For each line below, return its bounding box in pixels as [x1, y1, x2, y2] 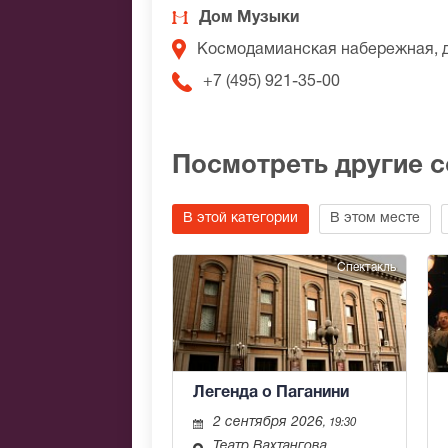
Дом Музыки [199, 11, 299, 26]
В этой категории [183, 212, 298, 226]
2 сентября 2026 [213, 416, 323, 430]
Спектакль [337, 262, 396, 274]
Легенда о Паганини [193, 386, 349, 401]
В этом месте [330, 212, 420, 226]
